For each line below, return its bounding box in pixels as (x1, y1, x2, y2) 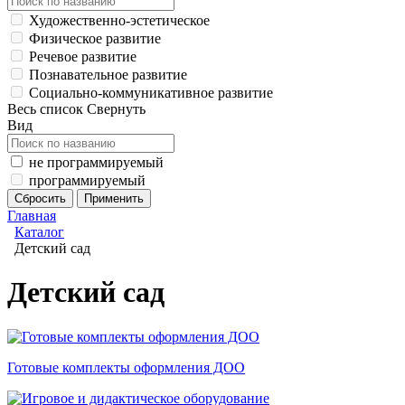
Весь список (7, 101, 83, 117)
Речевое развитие (29, 49, 137, 64)
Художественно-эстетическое (29, 13, 210, 28)
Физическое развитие (29, 31, 161, 46)
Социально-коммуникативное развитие (29, 85, 273, 100)
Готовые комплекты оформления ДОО (7, 359, 245, 375)
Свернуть (87, 101, 146, 117)
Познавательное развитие (29, 67, 187, 82)
